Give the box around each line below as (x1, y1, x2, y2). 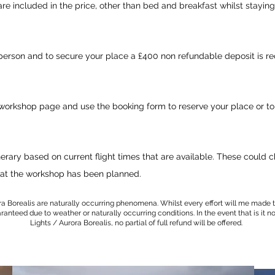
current (64, 152, 93, 161)
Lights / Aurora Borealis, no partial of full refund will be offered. (29, 219, 242, 227)
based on (21, 152, 64, 161)
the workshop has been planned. (8, 169, 141, 179)
